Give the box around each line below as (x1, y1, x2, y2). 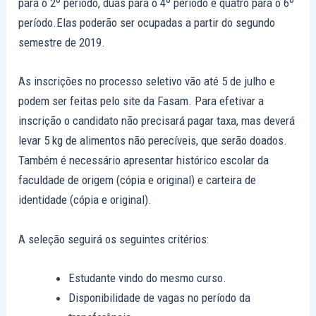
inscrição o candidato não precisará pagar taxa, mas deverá (18, 114, 296, 128)
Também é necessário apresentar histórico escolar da (18, 153, 269, 168)
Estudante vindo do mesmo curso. (68, 270, 227, 285)
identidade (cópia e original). (18, 193, 152, 207)
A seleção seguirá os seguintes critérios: (18, 231, 209, 246)
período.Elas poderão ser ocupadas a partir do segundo (18, 16, 276, 30)
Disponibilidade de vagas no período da (68, 290, 251, 305)
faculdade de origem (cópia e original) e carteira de (18, 173, 257, 188)
